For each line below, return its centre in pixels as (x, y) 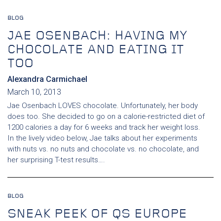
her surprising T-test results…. (56, 160)
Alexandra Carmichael (47, 79)
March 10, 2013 (34, 92)
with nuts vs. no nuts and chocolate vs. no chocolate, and (103, 149)
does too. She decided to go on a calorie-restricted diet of (106, 116)
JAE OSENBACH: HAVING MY (97, 36)
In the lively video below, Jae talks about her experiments (102, 138)
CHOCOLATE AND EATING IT (96, 50)
